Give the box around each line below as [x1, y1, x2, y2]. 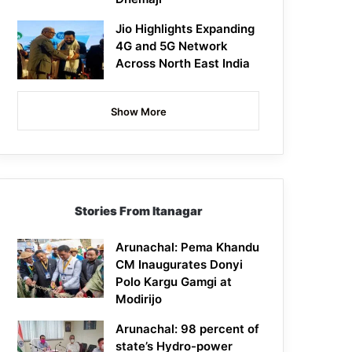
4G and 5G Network [115, 38, 229, 54]
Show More [110, 105, 167, 119]
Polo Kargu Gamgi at [115, 274, 233, 290]
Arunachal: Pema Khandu [115, 240, 260, 255]
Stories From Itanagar [74, 203, 203, 219]
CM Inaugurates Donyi [115, 257, 244, 273]
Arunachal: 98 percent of [115, 321, 260, 337]
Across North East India [115, 56, 251, 71]
